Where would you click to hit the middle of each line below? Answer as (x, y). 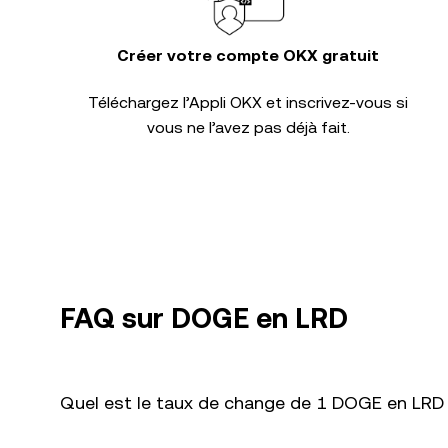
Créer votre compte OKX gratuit (248, 55)
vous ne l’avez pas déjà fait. (248, 127)
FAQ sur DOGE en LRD (204, 318)
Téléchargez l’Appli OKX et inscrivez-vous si (248, 102)
